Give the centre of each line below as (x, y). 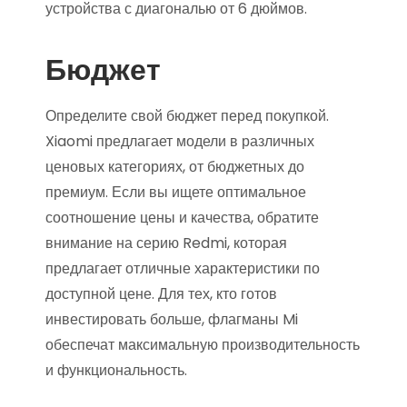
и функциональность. (116, 370)
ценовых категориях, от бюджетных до (175, 167)
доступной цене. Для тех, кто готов (161, 294)
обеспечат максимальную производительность (203, 345)
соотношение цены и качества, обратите (182, 218)
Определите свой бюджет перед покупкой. (187, 116)
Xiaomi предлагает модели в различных (180, 141)
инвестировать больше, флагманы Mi (172, 319)
